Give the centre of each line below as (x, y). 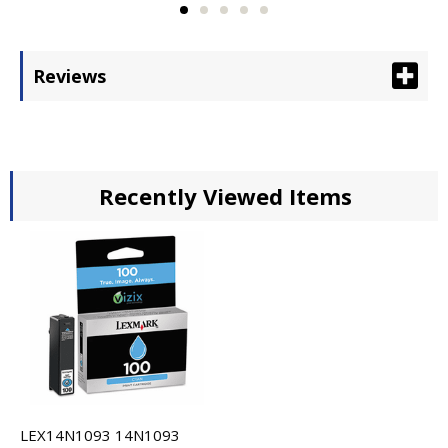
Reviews (69, 75)
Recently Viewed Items (225, 195)
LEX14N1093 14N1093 (100, 434)
